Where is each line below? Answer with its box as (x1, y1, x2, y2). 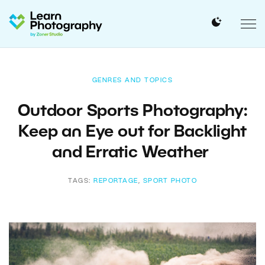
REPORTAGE (93, 178, 138, 184)
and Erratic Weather (51, 146, 213, 160)
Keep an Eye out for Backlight (18, 125, 247, 140)
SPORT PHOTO (143, 178, 197, 184)
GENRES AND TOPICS (92, 77, 173, 83)
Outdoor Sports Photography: (18, 105, 247, 119)
